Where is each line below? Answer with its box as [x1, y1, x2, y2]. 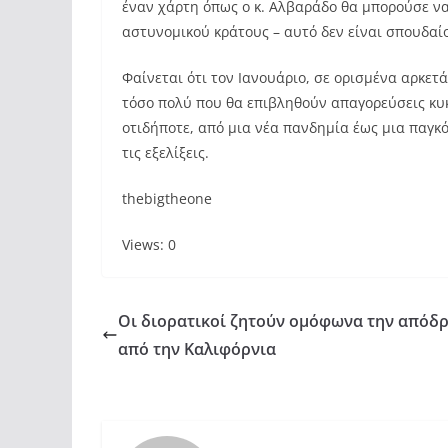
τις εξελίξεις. [122, 143, 209, 162]
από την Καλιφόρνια [118, 338, 276, 360]
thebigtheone [122, 189, 212, 208]
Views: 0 [122, 235, 176, 254]
